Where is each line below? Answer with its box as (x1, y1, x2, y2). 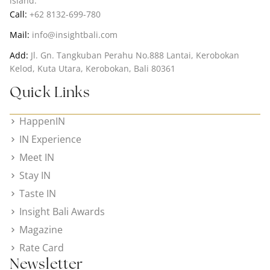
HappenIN (19, 115, 66, 128)
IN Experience (19, 133, 82, 146)
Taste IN (19, 187, 57, 201)
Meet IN (19, 151, 55, 165)
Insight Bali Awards (19, 205, 105, 219)
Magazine (19, 223, 63, 237)
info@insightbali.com (32, 29, 118, 41)
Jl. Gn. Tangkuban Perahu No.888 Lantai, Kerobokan (28, 49, 239, 61)
